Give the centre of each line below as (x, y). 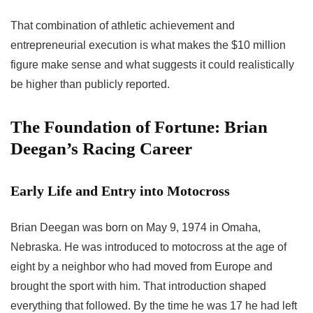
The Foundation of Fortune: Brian (139, 127)
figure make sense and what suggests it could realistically (152, 65)
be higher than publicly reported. (90, 85)
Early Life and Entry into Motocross (120, 191)
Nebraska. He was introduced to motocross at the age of (148, 247)
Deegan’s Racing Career (101, 149)
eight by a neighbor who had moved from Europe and (141, 267)
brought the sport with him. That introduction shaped (138, 286)
